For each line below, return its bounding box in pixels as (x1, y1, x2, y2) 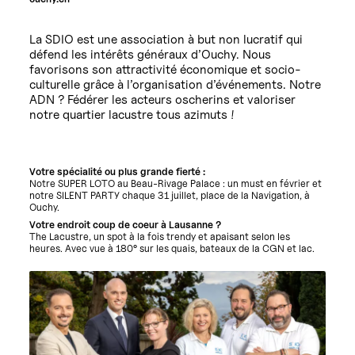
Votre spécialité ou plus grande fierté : (29, 165, 206, 177)
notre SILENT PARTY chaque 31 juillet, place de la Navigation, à (29, 189, 311, 201)
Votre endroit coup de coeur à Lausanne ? (29, 219, 222, 231)
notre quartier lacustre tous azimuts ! (29, 107, 235, 123)
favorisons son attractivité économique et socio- (29, 62, 302, 78)
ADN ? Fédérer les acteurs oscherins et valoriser (29, 92, 296, 108)
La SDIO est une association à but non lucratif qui (29, 32, 303, 48)
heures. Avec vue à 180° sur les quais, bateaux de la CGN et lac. (29, 242, 315, 255)
